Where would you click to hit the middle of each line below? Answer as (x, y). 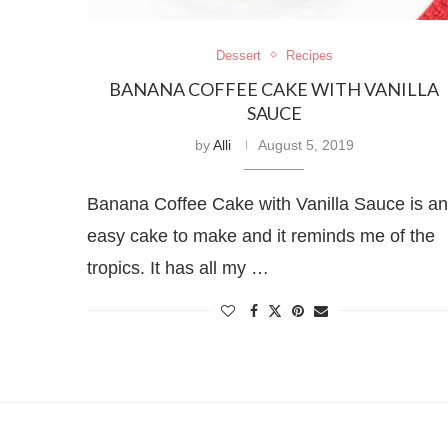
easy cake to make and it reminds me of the (261, 235)
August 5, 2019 (305, 144)
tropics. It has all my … (178, 267)
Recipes (309, 55)
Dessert (238, 55)
